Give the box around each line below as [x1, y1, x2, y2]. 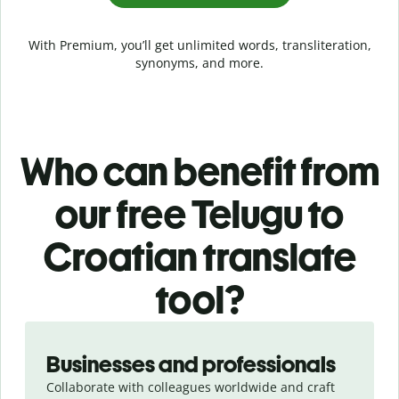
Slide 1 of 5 [13, 321, 79, 338]
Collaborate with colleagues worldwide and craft [46, 378, 335, 395]
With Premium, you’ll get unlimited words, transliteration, [28, 36, 371, 53]
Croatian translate [43, 232, 356, 281]
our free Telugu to [55, 190, 344, 238]
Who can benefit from [20, 147, 379, 195]
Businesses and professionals [46, 349, 336, 379]
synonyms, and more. [135, 53, 264, 71]
